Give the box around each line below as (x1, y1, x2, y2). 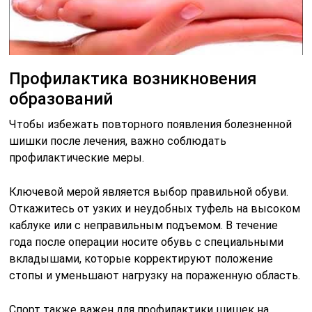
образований (9, 89, 114, 109)
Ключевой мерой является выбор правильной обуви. (9, 185, 289, 199)
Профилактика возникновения (9, 69, 258, 89)
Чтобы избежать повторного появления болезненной (9, 118, 292, 132)
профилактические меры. (9, 151, 145, 165)
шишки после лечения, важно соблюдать (9, 134, 227, 148)
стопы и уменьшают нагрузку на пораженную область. (9, 269, 301, 283)
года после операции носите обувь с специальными (9, 235, 284, 249)
